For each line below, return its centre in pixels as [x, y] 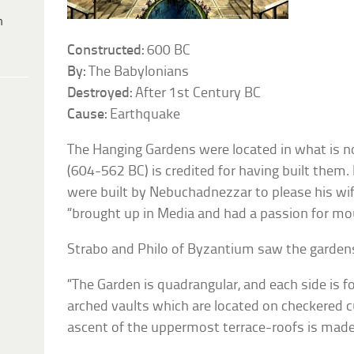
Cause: [87, 115]
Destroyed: [100, 93]
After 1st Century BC [197, 93]
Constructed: [106, 51]
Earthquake [144, 115]
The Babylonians [137, 72]
